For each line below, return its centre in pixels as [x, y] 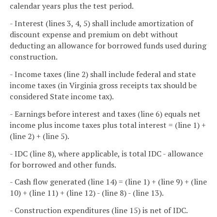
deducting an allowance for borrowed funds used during [108, 46]
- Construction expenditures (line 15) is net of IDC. [99, 210]
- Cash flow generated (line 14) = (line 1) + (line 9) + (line [108, 182]
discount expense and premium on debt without [94, 35]
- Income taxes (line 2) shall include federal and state [103, 74]
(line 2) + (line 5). [39, 136]
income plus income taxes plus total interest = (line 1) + [108, 125]
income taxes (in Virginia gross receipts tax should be [103, 85]
